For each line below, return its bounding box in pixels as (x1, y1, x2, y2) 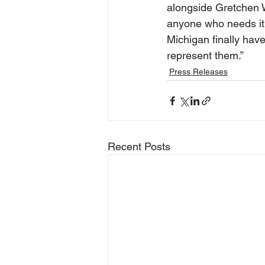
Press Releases (169, 67, 228, 77)
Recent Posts (108, 140, 170, 153)
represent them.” (167, 49, 244, 62)
